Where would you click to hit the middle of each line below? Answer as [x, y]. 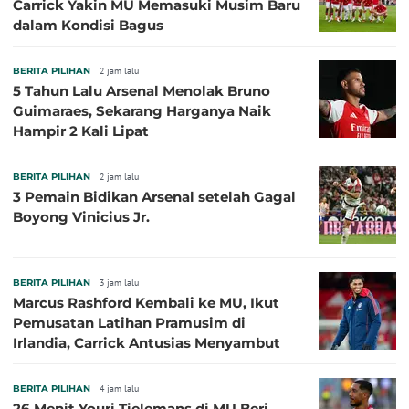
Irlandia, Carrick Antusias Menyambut [147, 343]
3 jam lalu [119, 283]
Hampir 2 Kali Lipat [81, 131]
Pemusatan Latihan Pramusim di [129, 323]
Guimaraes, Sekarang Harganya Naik [142, 111]
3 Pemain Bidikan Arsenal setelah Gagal [154, 197]
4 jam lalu [119, 389]
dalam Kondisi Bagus [88, 26]
